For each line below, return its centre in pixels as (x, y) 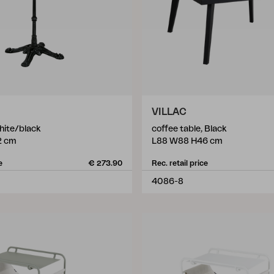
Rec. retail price (180, 163)
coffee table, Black (189, 129)
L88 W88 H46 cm (187, 141)
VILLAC (169, 112)
